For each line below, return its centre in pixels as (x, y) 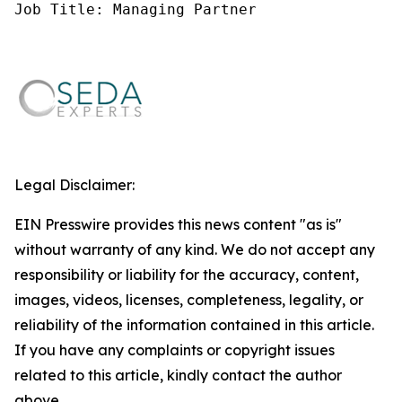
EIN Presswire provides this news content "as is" (178, 224)
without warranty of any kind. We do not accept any (195, 249)
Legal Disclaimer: (74, 185)
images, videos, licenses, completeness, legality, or (189, 300)
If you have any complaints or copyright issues (175, 350)
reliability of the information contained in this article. (194, 325)
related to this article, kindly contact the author (178, 375)
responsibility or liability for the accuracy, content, (187, 275)
